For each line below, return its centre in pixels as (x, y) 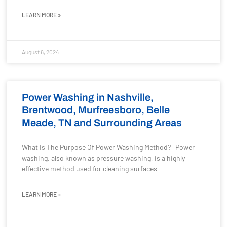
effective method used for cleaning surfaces (90, 168)
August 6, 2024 (41, 52)
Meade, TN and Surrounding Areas (102, 123)
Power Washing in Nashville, (88, 97)
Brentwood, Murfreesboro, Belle (96, 110)
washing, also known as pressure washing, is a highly (104, 158)
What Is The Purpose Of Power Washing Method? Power (108, 147)
